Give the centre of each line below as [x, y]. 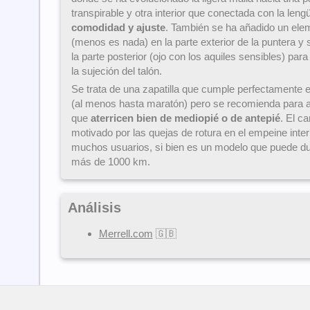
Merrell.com [126, 234]
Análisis [94, 208]
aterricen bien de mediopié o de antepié [185, 118]
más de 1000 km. [110, 162]
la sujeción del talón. [116, 71]
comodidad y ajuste [118, 28]
